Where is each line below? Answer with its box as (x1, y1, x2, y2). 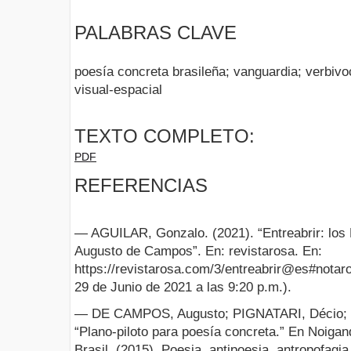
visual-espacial (74, 82, 162, 98)
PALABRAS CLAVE (74, 22, 237, 44)
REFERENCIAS (74, 174, 208, 196)
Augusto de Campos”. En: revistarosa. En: (74, 243, 322, 259)
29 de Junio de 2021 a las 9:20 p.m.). (74, 279, 291, 295)
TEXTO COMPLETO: (74, 125, 255, 147)
